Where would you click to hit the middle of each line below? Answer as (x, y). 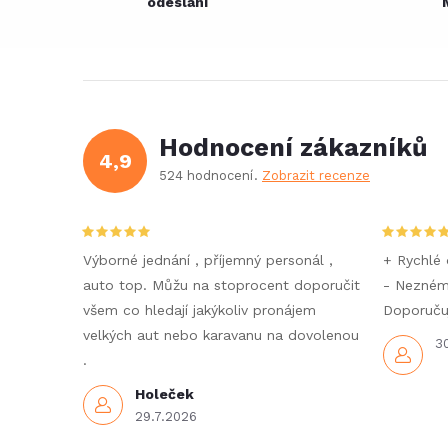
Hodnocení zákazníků (293, 147)
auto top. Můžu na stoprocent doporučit (221, 285)
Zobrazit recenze (316, 175)
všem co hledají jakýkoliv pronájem (199, 310)
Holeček (164, 394)
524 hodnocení (208, 175)
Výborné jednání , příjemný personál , (208, 260)
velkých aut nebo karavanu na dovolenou (221, 335)
